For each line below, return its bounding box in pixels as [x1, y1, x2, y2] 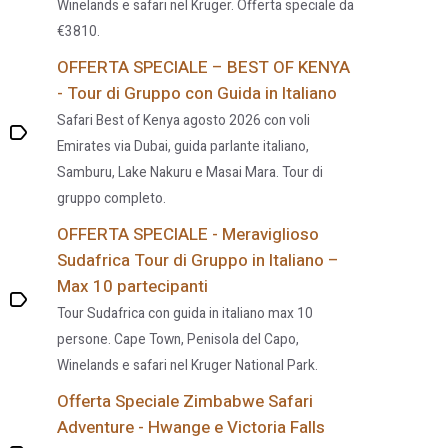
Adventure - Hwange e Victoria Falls [57, 415, 326, 440]
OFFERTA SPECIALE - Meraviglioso [57, 222, 320, 247]
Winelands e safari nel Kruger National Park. [57, 356, 319, 376]
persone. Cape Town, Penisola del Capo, [57, 330, 300, 350]
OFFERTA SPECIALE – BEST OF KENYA [57, 55, 351, 80]
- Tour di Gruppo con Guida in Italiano [57, 81, 338, 106]
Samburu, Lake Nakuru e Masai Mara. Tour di [57, 163, 324, 183]
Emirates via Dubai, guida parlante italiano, [57, 137, 310, 157]
